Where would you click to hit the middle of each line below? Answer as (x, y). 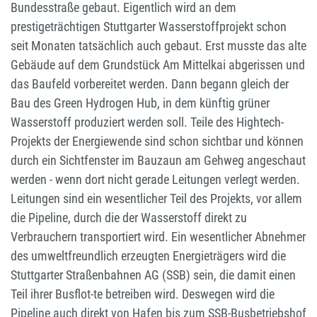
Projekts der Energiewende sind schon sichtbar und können (157, 142)
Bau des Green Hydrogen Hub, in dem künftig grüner (140, 103)
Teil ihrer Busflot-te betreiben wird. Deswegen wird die (143, 294)
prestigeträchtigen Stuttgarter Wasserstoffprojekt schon (149, 27)
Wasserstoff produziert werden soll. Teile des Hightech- (147, 122)
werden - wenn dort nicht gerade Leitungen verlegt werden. (155, 180)
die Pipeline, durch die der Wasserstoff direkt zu (129, 218)
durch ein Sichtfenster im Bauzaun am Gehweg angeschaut (158, 161)
